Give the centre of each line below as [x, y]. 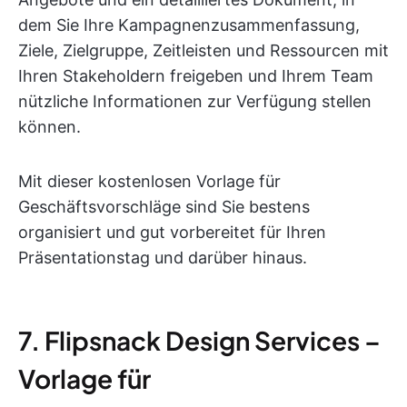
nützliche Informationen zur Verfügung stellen [195, 101]
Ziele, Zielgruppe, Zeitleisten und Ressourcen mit [203, 50]
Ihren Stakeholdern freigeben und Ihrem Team [196, 75]
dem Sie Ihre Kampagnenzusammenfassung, [189, 25]
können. [50, 126]
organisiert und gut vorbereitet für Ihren [172, 232]
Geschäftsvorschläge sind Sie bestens [164, 206]
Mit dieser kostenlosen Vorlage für [149, 181]
